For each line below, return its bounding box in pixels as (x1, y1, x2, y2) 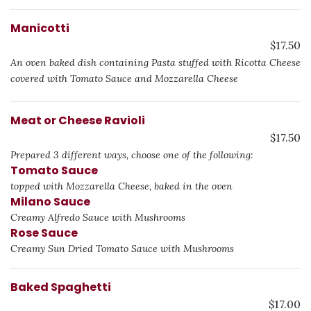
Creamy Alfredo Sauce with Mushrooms (10, 211, 185, 224)
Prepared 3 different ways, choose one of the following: (10, 149, 253, 161)
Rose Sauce (10, 225, 78, 241)
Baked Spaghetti (10, 279, 111, 295)
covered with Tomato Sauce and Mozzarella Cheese (10, 72, 238, 85)
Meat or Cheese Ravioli (10, 112, 145, 128)
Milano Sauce (10, 194, 90, 210)
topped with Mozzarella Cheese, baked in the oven (10, 180, 233, 192)
